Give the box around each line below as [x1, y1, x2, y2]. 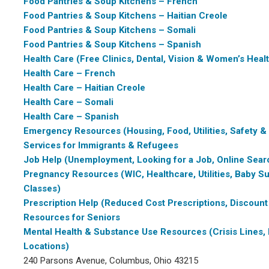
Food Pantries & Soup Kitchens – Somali [23, 25, 196, 35]
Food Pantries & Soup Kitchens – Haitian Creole [23, 10, 228, 21]
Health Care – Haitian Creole [23, 82, 145, 93]
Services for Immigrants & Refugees [23, 140, 178, 151]
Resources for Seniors [23, 212, 120, 223]
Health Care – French [23, 68, 115, 79]
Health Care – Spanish [23, 111, 119, 122]
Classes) [23, 183, 61, 194]
